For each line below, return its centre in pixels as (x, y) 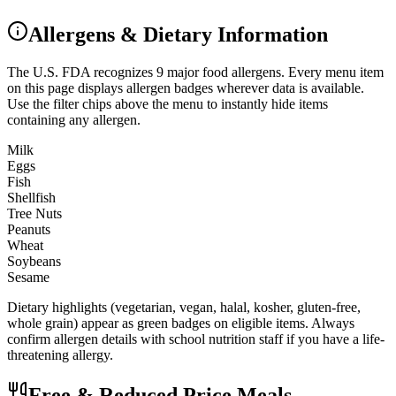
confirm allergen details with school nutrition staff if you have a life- (196, 339)
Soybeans (34, 262)
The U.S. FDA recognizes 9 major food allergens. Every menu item (195, 72)
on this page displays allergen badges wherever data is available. (186, 88)
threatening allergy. (60, 355)
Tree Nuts (34, 214)
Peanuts (29, 230)
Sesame (28, 278)
